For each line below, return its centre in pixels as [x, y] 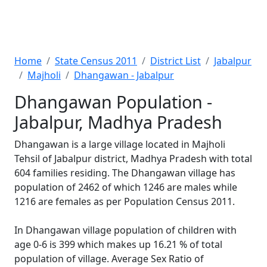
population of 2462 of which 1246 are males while [126, 187]
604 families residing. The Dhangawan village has [125, 173]
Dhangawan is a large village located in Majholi [120, 144]
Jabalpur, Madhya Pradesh [118, 122]
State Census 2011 [96, 61]
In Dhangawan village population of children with [125, 230]
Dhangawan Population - [113, 102]
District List [176, 61]
